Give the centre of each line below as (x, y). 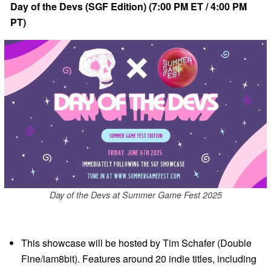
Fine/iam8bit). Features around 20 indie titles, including (139, 259)
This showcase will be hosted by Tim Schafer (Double (136, 243)
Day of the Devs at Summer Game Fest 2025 (135, 194)
